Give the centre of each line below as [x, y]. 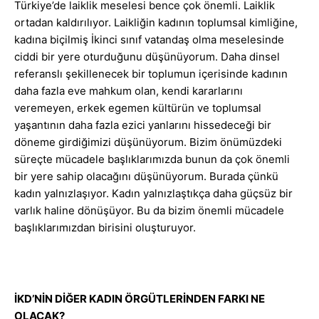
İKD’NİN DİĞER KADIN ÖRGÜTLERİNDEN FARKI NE [140, 299]
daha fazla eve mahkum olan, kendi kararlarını [129, 91]
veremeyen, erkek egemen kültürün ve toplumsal [138, 108]
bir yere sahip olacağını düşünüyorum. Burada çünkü [146, 177]
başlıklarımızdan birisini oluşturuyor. [105, 228]
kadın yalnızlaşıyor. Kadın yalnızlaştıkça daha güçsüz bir [153, 194]
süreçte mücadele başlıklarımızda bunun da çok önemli [152, 159]
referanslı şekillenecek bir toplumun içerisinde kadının [151, 74]
